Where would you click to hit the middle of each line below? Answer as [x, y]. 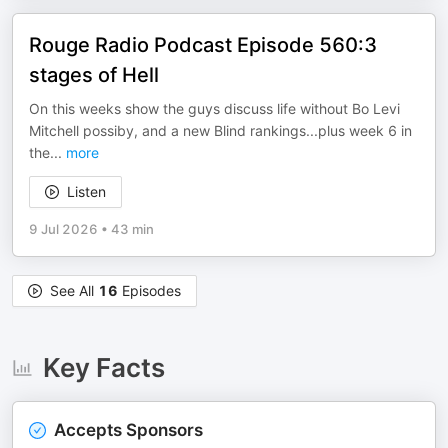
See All [74, 290]
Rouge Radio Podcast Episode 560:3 [203, 45]
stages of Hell [94, 75]
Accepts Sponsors [128, 430]
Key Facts [103, 367]
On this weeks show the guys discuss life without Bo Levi [214, 108]
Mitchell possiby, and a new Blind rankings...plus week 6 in [220, 130]
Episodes [149, 290]
